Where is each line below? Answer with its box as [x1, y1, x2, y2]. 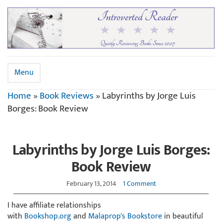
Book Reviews [40, 88, 94, 104]
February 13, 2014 [66, 177, 116, 189]
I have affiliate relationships [7, 198, 101, 212]
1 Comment [122, 177, 156, 189]
